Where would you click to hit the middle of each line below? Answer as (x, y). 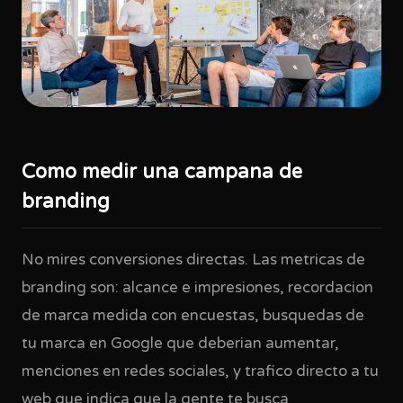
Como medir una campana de (162, 172)
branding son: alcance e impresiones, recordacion (197, 288)
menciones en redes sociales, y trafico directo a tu (200, 372)
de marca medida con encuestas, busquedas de (193, 316)
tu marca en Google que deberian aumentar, (180, 344)
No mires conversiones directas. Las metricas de (193, 260)
